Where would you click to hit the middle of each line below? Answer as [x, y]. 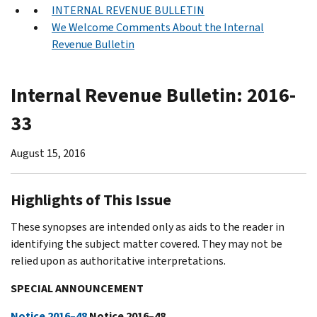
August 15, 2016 [48, 153]
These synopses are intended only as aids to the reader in [148, 226]
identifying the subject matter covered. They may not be [146, 243]
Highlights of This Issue [91, 200]
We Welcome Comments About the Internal [158, 27]
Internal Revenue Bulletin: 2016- [153, 95]
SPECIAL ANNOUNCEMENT [77, 288]
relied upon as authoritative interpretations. [118, 260]
